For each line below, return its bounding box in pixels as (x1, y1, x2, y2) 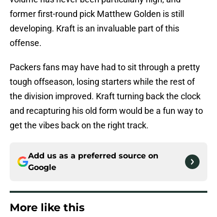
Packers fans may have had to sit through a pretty (10, 62, 200, 73)
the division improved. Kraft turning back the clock (10, 91, 201, 102)
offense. (10, 38, 42, 48)
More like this (10, 201, 85, 215)
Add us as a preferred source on (28, 151, 158, 161)
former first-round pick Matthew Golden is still (10, 9, 184, 19)
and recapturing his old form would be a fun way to (10, 106, 203, 116)
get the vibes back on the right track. (10, 120, 149, 131)
